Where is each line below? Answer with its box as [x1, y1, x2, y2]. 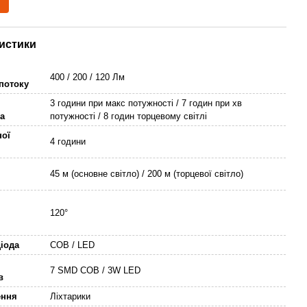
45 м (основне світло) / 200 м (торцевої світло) [50, 169, 244, 179]
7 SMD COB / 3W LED [50, 265, 141, 275]
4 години [50, 136, 86, 147]
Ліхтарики [50, 291, 91, 302]
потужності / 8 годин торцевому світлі [50, 111, 208, 121]
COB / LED [50, 240, 95, 250]
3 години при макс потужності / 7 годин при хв [50, 98, 243, 108]
